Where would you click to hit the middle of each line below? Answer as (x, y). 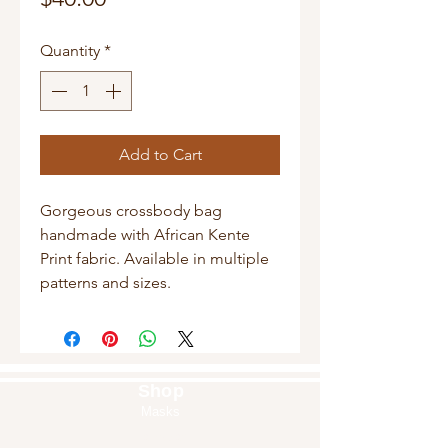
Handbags (164, 436)
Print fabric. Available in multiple (154, 259)
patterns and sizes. (105, 283)
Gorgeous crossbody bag (131, 211)
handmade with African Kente (145, 235)
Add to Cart (160, 155)
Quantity (70, 51)
